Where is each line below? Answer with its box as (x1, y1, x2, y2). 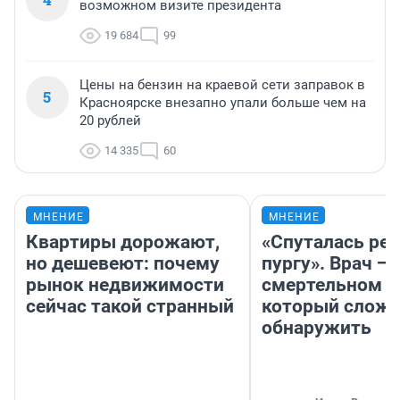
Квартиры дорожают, (26, 231, 220, 254)
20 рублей (79, 112, 141, 129)
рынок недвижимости (26, 274, 224, 296)
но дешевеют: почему (26, 253, 220, 275)
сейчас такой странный (26, 296, 234, 318)
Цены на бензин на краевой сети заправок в (79, 77, 365, 94)
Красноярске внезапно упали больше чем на (79, 95, 366, 112)
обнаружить (262, 317, 371, 339)
